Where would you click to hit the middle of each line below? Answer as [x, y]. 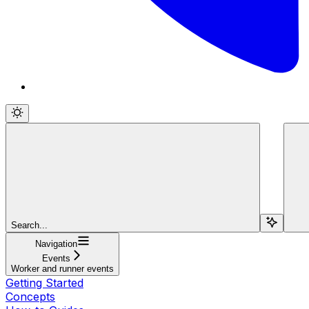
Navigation [56, 243]
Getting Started [44, 282]
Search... [29, 225]
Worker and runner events [62, 268]
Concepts [30, 296]
